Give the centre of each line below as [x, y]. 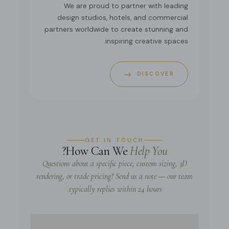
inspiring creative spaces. [147, 41]
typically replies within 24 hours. [115, 189]
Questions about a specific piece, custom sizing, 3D [114, 164]
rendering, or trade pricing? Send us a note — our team [114, 177]
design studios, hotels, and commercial [123, 18]
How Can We [98, 151]
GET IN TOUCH [114, 140]
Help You [149, 151]
